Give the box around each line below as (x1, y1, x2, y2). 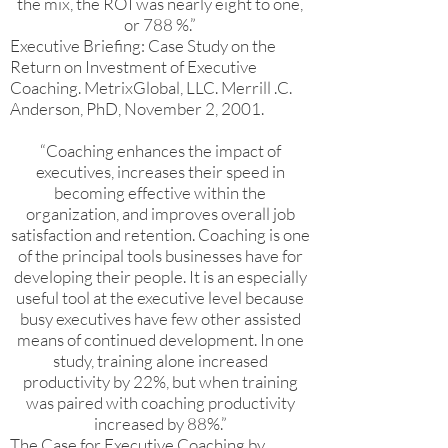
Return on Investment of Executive (10, 56, 257, 77)
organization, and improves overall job (25, 203, 295, 224)
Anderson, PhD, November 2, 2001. (10, 98, 264, 119)
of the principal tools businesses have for (17, 245, 303, 266)
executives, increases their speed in (35, 161, 285, 182)
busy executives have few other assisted (19, 308, 301, 329)
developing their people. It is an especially (13, 266, 307, 287)
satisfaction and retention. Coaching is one (10, 224, 310, 245)
